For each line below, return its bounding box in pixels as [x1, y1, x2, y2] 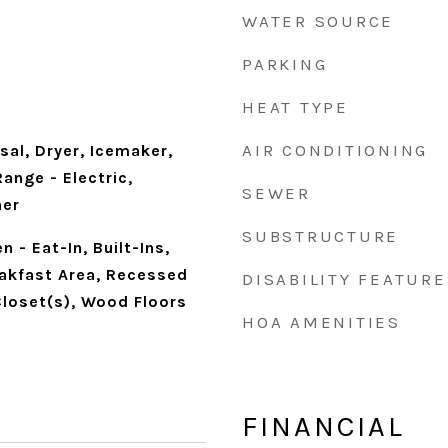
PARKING [242, 54, 328, 74]
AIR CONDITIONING [242, 140, 428, 160]
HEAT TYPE [242, 97, 349, 117]
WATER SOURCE [242, 11, 394, 31]
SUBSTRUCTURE [242, 226, 399, 246]
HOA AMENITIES [242, 312, 401, 332]
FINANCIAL [242, 409, 405, 443]
